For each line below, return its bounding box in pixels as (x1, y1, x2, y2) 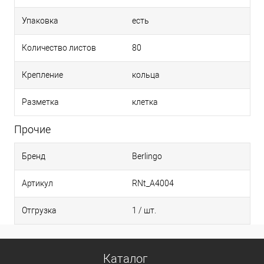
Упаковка (22, 16, 58, 26)
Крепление (22, 70, 63, 80)
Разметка (22, 97, 59, 107)
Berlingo (132, 151, 162, 161)
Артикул (22, 179, 53, 189)
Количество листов (22, 43, 96, 53)
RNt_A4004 (132, 179, 174, 189)
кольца (132, 70, 160, 80)
